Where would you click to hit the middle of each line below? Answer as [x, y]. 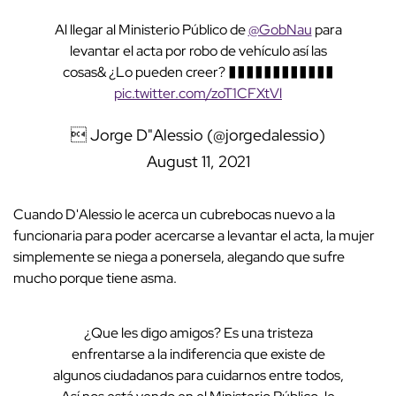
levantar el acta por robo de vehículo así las [198, 51]
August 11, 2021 [198, 162]
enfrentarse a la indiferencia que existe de [198, 354]
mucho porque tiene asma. [95, 278]
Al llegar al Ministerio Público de [151, 30]
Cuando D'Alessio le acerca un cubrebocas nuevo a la [174, 215]
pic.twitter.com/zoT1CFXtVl [198, 94]
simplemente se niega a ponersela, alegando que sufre [179, 257]
